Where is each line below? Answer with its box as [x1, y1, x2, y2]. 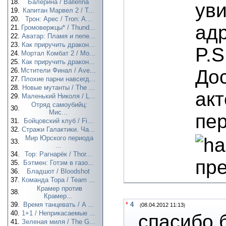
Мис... [49, 108, 70, 116]
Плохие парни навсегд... [21, 75, 97, 83]
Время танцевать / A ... [23, 201, 96, 208]
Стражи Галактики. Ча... [22, 126, 97, 133]
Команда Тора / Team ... [22, 176, 97, 184]
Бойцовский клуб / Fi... [23, 117, 95, 125]
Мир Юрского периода [25, 134, 93, 142]
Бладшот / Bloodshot [27, 167, 92, 175]
